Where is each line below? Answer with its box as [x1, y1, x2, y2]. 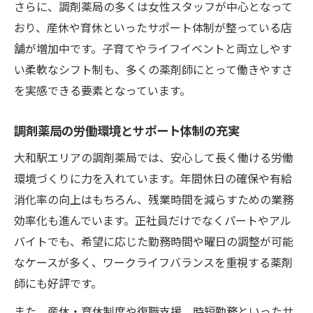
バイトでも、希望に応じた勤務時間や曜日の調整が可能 [14, 232, 293, 249]
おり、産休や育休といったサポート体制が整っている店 [14, 18, 292, 36]
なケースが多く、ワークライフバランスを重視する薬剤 [14, 253, 293, 270]
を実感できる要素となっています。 [14, 81, 191, 99]
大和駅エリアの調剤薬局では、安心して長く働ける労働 [14, 148, 293, 166]
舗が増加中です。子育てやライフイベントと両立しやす [14, 39, 292, 57]
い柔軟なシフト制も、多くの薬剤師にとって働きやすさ [14, 60, 293, 78]
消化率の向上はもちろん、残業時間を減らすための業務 [14, 190, 293, 208]
